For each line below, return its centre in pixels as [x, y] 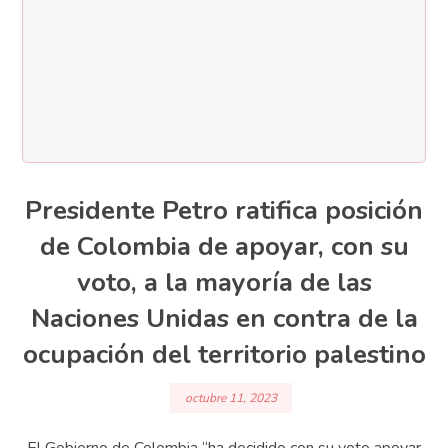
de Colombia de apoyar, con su [224, 247]
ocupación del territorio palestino [224, 355]
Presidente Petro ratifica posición [224, 211]
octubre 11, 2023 [231, 397]
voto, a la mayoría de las [224, 283]
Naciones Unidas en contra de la [224, 319]
